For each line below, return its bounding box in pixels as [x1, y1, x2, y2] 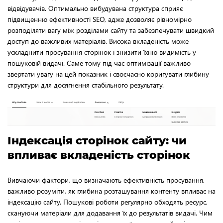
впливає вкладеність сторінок [7, 148, 190, 162]
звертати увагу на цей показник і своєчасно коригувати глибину [7, 69, 209, 79]
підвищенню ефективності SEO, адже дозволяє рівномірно [7, 14, 192, 24]
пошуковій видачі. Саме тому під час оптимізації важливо [7, 58, 191, 68]
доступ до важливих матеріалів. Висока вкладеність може [7, 36, 189, 46]
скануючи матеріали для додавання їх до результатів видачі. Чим [7, 208, 213, 218]
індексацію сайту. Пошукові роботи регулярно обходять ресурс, [7, 197, 208, 207]
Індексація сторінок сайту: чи [7, 134, 187, 148]
